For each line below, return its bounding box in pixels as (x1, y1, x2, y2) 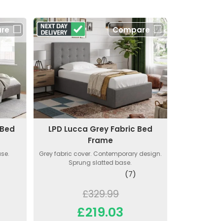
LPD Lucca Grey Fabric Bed (48, 124, 152, 135)
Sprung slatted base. (69, 158, 132, 167)
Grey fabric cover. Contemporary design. (38, 149, 162, 158)
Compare (112, 25, 150, 36)
